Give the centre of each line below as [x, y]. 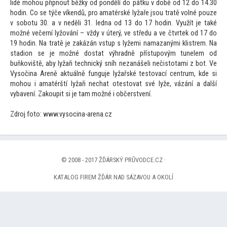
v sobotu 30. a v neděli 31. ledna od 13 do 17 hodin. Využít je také [113, 23]
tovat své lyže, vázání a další [171, 84]
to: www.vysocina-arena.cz [73, 115]
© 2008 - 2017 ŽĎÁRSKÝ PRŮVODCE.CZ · [113, 160]
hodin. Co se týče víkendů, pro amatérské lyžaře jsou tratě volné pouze [113, 13]
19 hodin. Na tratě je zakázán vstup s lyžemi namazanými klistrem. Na [113, 44]
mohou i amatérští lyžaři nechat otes [68, 84]
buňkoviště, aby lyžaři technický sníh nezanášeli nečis [89, 64]
